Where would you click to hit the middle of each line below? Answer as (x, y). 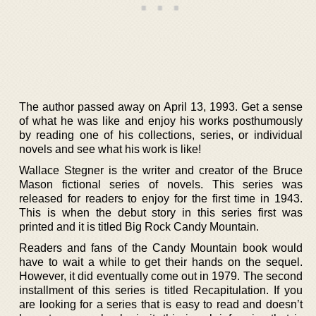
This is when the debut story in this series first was (161, 212)
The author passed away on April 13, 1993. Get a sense (161, 107)
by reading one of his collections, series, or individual (161, 135)
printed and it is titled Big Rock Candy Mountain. (139, 226)
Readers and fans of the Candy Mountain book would (161, 248)
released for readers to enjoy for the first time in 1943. (161, 198)
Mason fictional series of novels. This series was (161, 184)
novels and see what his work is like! (110, 149)
